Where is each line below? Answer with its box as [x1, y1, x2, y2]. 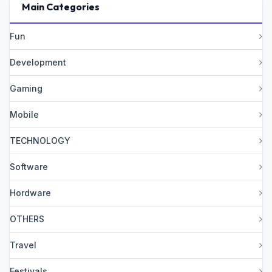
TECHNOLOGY [10, 135, 70, 146]
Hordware [10, 188, 51, 198]
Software [10, 161, 48, 172]
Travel [10, 240, 36, 250]
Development [10, 57, 66, 67]
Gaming [10, 83, 42, 93]
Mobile [10, 109, 39, 120]
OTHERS [10, 214, 44, 224]
